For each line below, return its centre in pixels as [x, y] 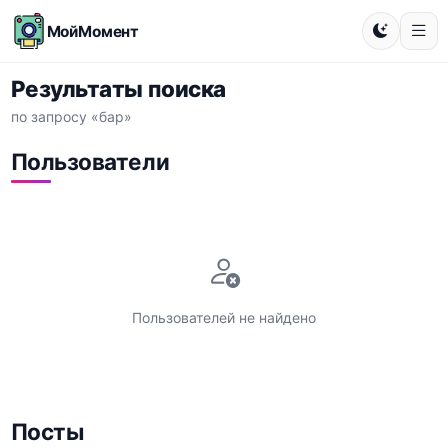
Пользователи [90, 161]
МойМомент [93, 31]
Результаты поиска [118, 88]
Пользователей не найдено [224, 317]
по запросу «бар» [71, 116]
